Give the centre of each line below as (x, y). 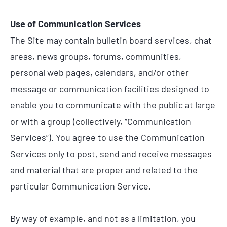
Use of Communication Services (75, 24)
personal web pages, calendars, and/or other (100, 73)
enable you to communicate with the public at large (113, 105)
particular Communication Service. (81, 186)
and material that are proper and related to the (104, 170)
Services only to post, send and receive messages (111, 154)
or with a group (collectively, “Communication (101, 121)
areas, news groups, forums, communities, (96, 56)
